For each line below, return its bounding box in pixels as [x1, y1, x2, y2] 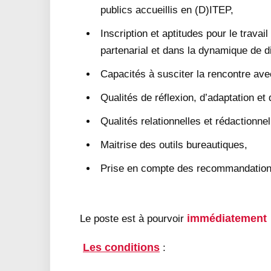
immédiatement [187, 212, 267, 224]
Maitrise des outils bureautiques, [100, 139, 247, 151]
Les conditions [83, 241, 160, 253]
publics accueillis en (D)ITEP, [100, 4, 233, 16]
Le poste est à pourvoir [80, 213, 187, 224]
